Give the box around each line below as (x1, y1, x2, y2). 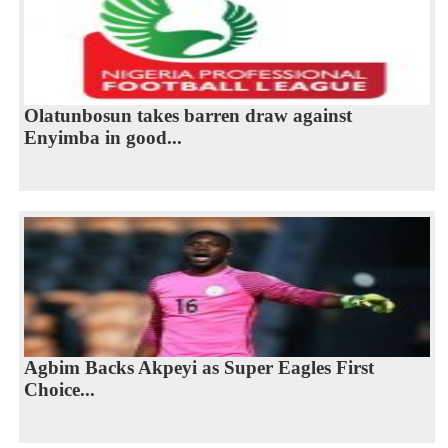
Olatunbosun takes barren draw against (23, 105, 352, 127)
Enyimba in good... (23, 127, 182, 149)
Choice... (23, 379, 95, 401)
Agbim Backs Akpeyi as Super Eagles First (23, 357, 374, 379)
